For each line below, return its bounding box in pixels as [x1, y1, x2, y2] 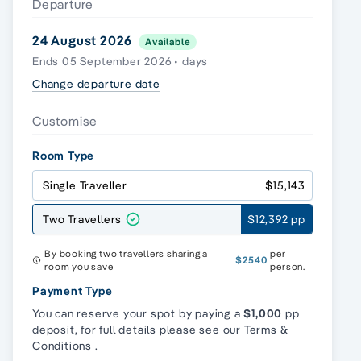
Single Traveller [43, 177, 127, 193]
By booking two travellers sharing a [44, 247, 209, 259]
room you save [44, 259, 114, 272]
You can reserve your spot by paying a [32, 305, 244, 321]
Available [145, 35, 191, 48]
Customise [32, 112, 98, 129]
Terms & [243, 322, 288, 337]
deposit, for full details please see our [32, 322, 244, 337]
